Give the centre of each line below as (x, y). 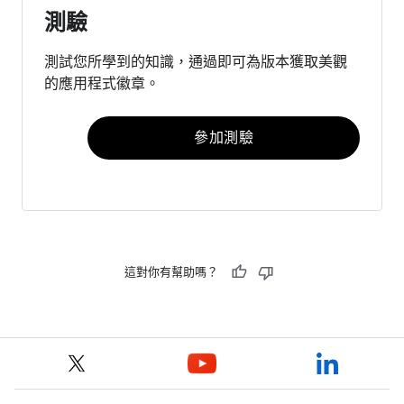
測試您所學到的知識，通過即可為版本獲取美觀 (196, 62)
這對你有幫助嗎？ (171, 271)
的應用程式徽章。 (102, 83)
